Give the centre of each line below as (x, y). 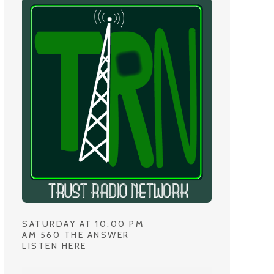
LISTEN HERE (54, 246)
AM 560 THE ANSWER (76, 235)
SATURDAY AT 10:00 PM (83, 224)
